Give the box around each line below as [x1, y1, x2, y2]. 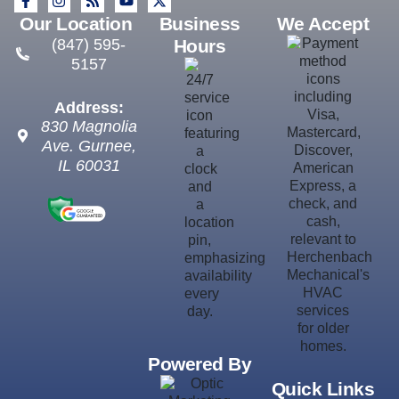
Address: [53, 98, 124, 117]
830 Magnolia [40, 117, 137, 135]
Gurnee [77, 136, 132, 155]
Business [159, 12, 240, 34]
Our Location [20, 12, 133, 34]
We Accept [276, 12, 370, 34]
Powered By [148, 353, 251, 374]
